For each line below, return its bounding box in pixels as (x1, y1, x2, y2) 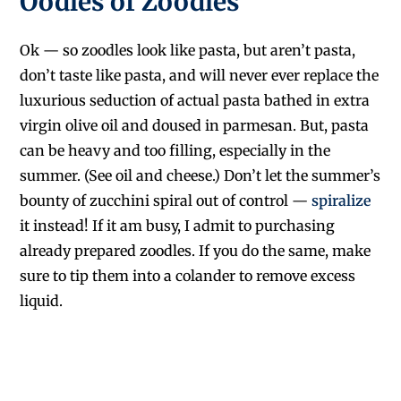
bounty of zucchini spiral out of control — (20, 191, 312, 209)
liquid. (20, 291, 64, 310)
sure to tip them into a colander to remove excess (20, 266, 356, 285)
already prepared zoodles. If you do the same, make (20, 241, 371, 260)
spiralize (311, 191, 371, 209)
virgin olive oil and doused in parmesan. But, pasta (20, 115, 370, 134)
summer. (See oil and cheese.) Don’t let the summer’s (20, 166, 381, 184)
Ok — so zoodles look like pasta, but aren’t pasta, (20, 40, 356, 59)
